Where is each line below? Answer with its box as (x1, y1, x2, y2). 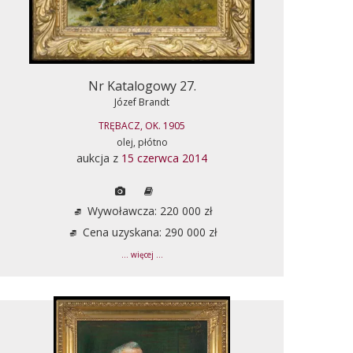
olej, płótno (116, 135, 168, 149)
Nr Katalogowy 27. (87, 76, 196, 95)
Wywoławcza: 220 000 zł (84, 203, 213, 218)
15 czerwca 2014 (121, 150, 207, 165)
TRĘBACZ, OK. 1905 (98, 118, 185, 132)
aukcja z (76, 150, 121, 165)
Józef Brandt (114, 95, 169, 109)
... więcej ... (121, 249, 163, 260)
